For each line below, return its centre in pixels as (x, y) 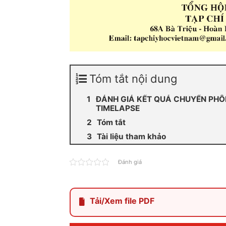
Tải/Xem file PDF (122, 201)
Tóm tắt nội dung (133, 79)
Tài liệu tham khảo (131, 137)
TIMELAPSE (118, 108)
